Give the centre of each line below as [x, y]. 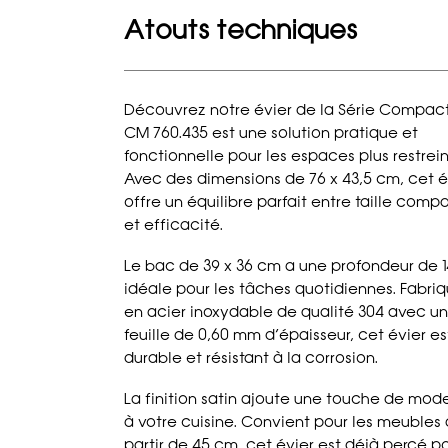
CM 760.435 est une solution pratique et [271, 133]
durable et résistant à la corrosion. [251, 358]
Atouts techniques [241, 29]
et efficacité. [174, 225]
